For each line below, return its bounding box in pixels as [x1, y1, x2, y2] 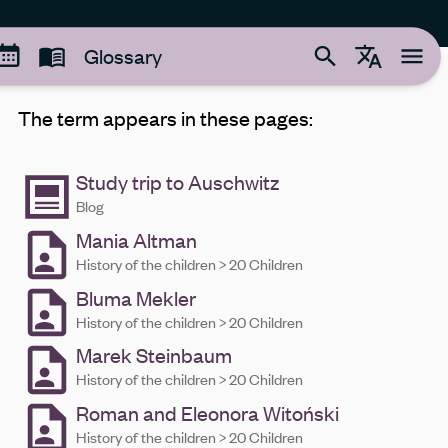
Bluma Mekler [75, 283, 196, 311]
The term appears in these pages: [18, 104, 313, 132]
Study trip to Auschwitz [75, 168, 279, 196]
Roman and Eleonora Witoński [75, 398, 339, 426]
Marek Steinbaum [75, 341, 232, 369]
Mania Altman [75, 225, 197, 253]
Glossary [84, 42, 163, 70]
